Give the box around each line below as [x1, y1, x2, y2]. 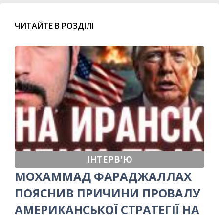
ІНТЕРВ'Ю [87, 153, 132, 165]
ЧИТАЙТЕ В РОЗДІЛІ [15, 20, 94, 31]
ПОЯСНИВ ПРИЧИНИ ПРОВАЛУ [15, 184, 200, 201]
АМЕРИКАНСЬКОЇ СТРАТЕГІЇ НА [15, 201, 199, 218]
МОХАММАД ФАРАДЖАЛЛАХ [15, 168, 192, 184]
